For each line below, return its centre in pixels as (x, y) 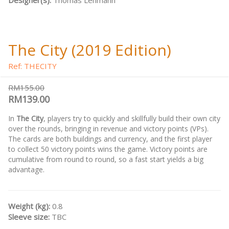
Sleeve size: (30, 217)
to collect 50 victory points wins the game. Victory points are (108, 149)
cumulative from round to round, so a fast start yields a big (106, 159)
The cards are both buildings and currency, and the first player (110, 139)
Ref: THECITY (32, 66)
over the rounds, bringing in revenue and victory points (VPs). (108, 129)
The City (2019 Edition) (90, 50)
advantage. (26, 170)
